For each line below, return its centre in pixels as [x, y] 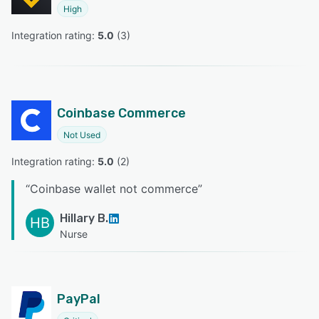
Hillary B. [84, 218]
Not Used [82, 135]
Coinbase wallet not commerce [114, 188]
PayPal [79, 299]
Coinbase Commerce [121, 113]
